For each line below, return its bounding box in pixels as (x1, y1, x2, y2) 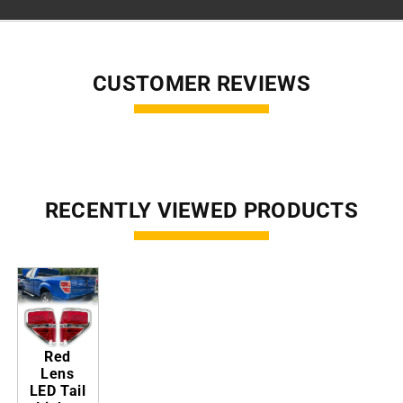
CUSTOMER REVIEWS (93, 71, 310, 97)
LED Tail (29, 382, 86, 400)
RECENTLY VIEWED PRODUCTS (44, 198, 359, 224)
